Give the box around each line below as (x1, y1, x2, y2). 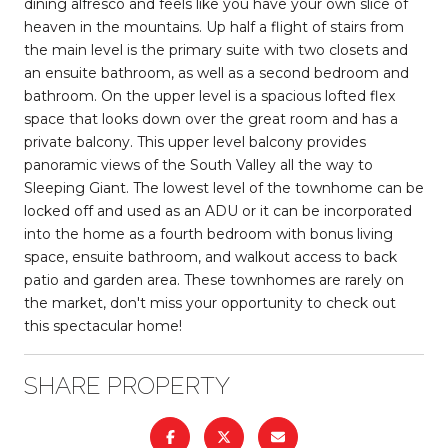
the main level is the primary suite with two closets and (24, 40, 408, 59)
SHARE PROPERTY (24, 370, 230, 400)
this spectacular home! (24, 316, 182, 335)
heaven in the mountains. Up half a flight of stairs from (24, 17, 404, 36)
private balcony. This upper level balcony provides (24, 132, 366, 151)
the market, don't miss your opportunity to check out (24, 293, 396, 312)
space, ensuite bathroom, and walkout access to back (24, 247, 397, 266)
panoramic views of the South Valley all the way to (24, 155, 373, 174)
